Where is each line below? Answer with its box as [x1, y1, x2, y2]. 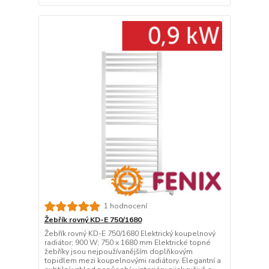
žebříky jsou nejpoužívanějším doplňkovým [44, 246, 193, 256]
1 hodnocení [103, 201, 147, 211]
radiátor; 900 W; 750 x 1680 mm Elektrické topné [44, 237, 211, 247]
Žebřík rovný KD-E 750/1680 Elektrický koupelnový [44, 228, 216, 238]
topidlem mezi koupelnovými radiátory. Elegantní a [44, 255, 221, 265]
